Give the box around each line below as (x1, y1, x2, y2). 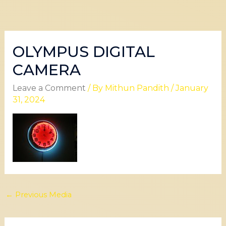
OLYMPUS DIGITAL (12, 42, 155, 61)
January (175, 83, 208, 93)
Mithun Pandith (104, 83, 171, 93)
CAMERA (12, 60, 81, 79)
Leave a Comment (12, 83, 86, 93)
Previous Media (13, 190, 72, 199)
